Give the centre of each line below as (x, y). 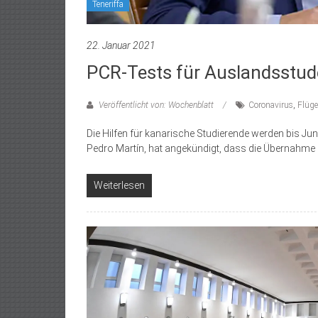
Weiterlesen (119, 186)
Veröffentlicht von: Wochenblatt (156, 105)
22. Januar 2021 (121, 46)
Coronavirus (271, 105)
